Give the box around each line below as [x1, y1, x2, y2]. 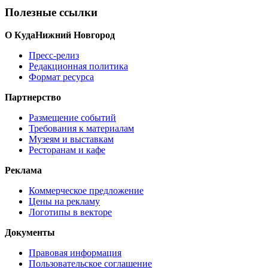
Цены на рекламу [29, 196, 100, 207]
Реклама [5, 165, 42, 176]
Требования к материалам [29, 123, 134, 134]
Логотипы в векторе [29, 207, 112, 218]
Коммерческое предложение [29, 185, 144, 196]
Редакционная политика [29, 61, 128, 72]
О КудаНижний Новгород [5, 30, 115, 41]
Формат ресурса [29, 72, 94, 83]
